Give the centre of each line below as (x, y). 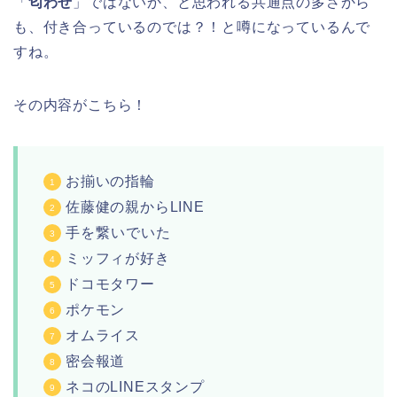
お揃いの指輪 (110, 181)
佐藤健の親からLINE (135, 206)
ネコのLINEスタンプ (135, 386)
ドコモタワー (110, 284)
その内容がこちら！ (81, 105)
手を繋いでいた (118, 232)
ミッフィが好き (118, 258)
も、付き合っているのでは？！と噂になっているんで (192, 27)
